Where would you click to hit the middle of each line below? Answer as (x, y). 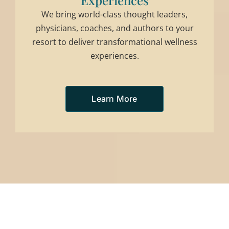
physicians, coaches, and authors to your (114, 28)
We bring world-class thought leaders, (114, 15)
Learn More (114, 99)
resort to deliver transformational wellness (114, 42)
